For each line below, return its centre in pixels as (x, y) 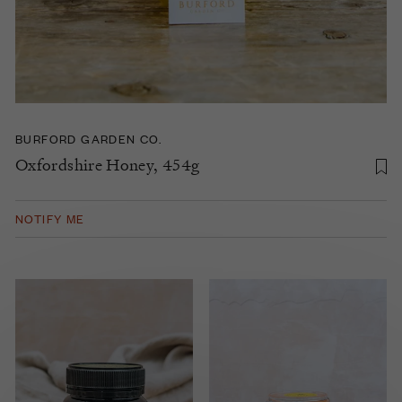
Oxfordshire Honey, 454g (108, 164)
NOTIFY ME (50, 218)
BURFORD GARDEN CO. (89, 138)
